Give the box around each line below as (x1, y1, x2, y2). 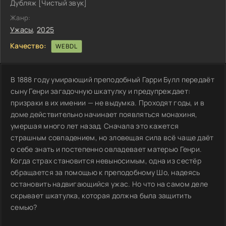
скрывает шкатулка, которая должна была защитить (11, 190, 192, 200)
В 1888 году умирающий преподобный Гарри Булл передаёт (11, 74, 214, 84)
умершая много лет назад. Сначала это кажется (11, 121, 179, 131)
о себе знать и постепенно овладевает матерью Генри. (11, 144, 202, 154)
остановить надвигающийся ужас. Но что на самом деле (11, 179, 208, 189)
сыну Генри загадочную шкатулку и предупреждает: (11, 86, 191, 96)
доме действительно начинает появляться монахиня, (11, 109, 198, 119)
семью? (11, 202, 37, 212)
